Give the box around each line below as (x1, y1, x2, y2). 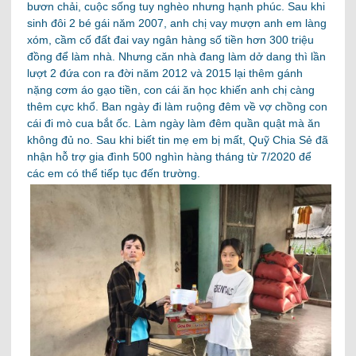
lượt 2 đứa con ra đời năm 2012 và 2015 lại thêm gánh (27, 66, 304, 79)
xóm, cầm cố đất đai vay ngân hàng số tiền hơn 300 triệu (27, 33, 315, 46)
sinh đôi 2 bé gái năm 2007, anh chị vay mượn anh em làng (27, 16, 327, 29)
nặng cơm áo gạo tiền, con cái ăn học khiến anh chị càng (27, 83, 315, 96)
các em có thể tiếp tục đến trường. (27, 166, 201, 180)
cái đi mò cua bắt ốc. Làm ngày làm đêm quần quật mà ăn (27, 116, 321, 130)
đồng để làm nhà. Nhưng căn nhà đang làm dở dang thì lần (27, 49, 327, 63)
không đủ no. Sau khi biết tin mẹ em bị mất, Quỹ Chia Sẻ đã (27, 133, 329, 146)
